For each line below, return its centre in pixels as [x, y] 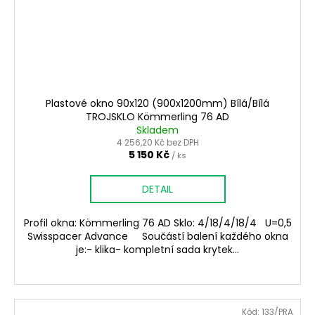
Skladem [157, 130]
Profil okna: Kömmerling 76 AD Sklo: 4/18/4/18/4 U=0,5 [157, 223]
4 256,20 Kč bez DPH [157, 143]
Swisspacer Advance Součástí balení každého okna [157, 237]
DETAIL [157, 189]
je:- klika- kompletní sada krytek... [157, 250]
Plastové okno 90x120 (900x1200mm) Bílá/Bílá [157, 104]
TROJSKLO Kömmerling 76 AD [157, 117]
